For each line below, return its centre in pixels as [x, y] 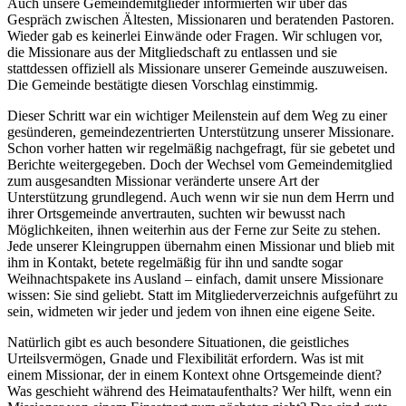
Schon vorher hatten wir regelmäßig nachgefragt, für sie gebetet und [201, 148]
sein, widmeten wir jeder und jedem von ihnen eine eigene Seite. [191, 311]
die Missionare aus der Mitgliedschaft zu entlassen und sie [172, 52]
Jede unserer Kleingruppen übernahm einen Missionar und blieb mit [201, 246]
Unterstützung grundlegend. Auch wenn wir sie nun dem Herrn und [201, 197]
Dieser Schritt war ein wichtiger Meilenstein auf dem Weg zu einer [197, 115]
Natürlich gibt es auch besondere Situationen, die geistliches [178, 342]
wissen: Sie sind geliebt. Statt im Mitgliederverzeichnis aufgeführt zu [203, 295]
